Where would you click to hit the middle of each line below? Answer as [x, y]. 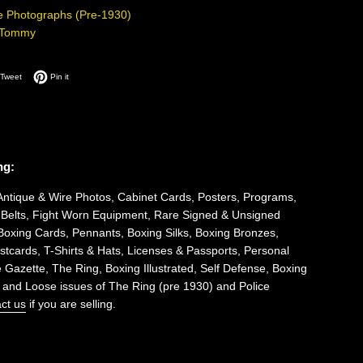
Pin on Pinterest [98, 75]
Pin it [60, 76]
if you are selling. [73, 303]
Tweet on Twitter [51, 75]
